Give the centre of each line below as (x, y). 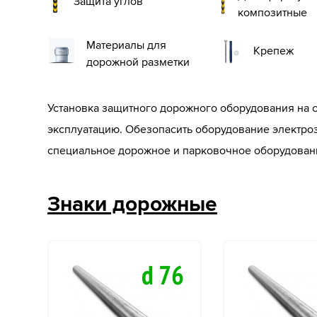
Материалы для (126, 45)
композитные (272, 13)
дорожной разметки (138, 62)
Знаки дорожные (132, 204)
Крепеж (274, 51)
